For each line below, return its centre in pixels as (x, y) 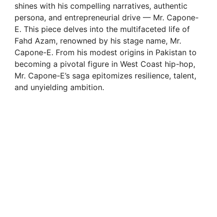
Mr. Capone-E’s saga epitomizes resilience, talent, (105, 76)
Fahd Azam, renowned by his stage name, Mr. (98, 41)
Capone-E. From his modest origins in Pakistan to (106, 53)
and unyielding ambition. (59, 87)
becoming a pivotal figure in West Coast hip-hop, (105, 64)
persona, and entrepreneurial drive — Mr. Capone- (107, 18)
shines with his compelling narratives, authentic (101, 6)
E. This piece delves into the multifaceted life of (102, 29)
